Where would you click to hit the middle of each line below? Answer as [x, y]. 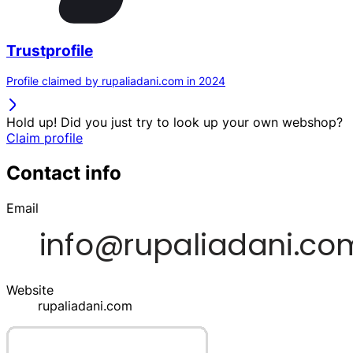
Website [30, 290]
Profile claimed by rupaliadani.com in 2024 [116, 81]
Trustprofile [50, 50]
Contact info [64, 173]
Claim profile [45, 138]
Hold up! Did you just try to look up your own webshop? [175, 123]
